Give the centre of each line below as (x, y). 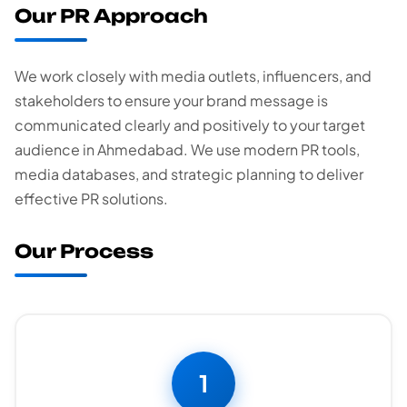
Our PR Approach (111, 16)
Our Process (84, 252)
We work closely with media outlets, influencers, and (193, 76)
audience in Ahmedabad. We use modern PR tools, (187, 150)
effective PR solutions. (91, 199)
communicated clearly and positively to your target (190, 125)
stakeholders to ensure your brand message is (171, 101)
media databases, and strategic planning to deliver (189, 174)
